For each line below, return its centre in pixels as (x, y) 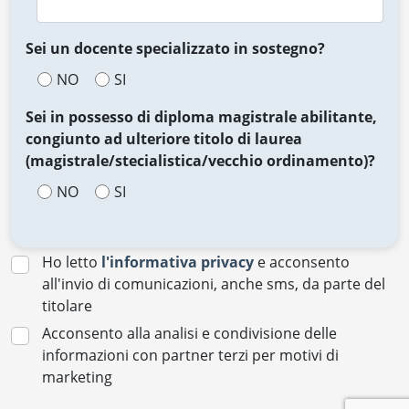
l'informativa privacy (178, 262)
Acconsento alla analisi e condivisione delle (189, 333)
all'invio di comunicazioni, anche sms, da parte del (214, 284)
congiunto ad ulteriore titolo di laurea (164, 139)
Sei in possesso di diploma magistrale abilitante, (201, 117)
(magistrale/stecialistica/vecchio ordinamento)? (200, 161)
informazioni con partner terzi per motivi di (190, 355)
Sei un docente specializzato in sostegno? (175, 48)
